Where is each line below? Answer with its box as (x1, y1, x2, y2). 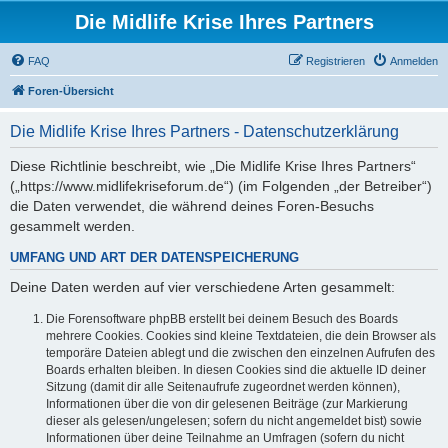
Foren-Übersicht (28, 85, 114, 97)
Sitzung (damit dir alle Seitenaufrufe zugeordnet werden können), (46, 380, 400, 395)
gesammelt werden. (10, 218, 135, 234)
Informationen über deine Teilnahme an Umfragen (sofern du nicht (46, 431, 404, 446)
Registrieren (306, 55, 365, 67)
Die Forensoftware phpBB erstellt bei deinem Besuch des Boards (46, 312, 398, 327)
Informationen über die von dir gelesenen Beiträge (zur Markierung (46, 397, 408, 412)
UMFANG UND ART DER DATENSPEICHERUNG (10, 251, 299, 266)
